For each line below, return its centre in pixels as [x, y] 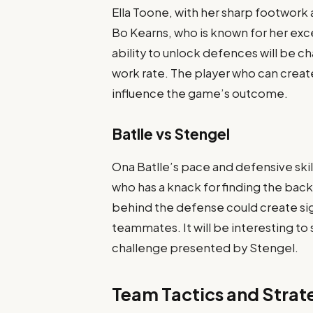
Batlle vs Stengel [171, 134]
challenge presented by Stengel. [205, 248]
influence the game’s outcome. [200, 93]
